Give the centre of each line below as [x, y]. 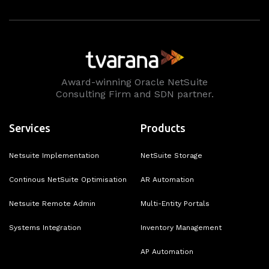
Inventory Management [181, 227]
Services [30, 128]
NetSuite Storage [171, 155]
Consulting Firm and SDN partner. [134, 94]
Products [163, 128]
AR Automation [167, 179]
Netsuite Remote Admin [52, 203]
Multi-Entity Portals [175, 203]
